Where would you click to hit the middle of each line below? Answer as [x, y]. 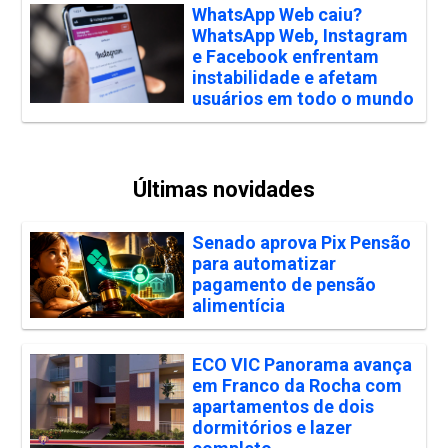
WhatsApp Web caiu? [276, 15]
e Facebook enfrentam [285, 57]
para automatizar [263, 264]
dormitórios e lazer [271, 428]
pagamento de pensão [283, 285]
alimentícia [238, 306]
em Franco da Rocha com [296, 386]
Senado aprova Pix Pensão [301, 243]
